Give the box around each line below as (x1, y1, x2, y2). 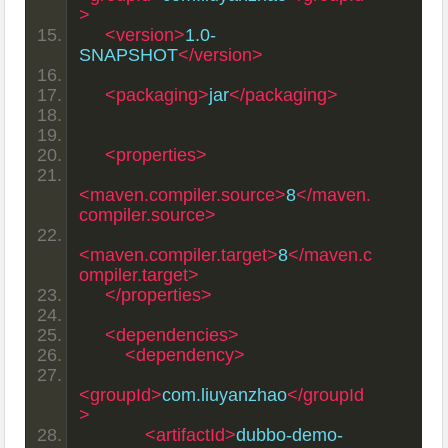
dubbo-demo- (236, 424, 344, 445)
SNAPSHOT (79, 44, 179, 65)
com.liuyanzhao (162, 384, 288, 405)
